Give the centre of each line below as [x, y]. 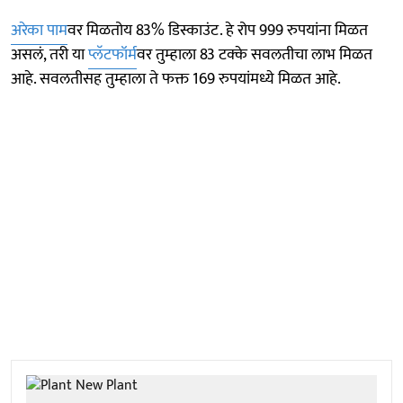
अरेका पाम [39, 30]
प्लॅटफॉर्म [112, 54]
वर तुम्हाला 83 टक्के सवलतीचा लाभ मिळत [255, 54]
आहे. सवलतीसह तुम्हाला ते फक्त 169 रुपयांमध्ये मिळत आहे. [176, 79]
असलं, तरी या [49, 54]
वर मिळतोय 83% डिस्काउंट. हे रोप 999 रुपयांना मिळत [218, 30]
